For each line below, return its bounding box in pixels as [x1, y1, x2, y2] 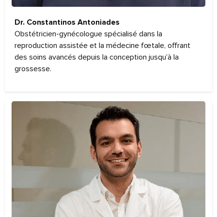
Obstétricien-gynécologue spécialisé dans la [15, 29, 162, 39]
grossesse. [15, 64, 51, 74]
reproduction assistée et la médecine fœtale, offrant [15, 41, 190, 51]
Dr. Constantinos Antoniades [15, 18, 120, 27]
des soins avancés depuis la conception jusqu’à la [15, 52, 179, 62]
